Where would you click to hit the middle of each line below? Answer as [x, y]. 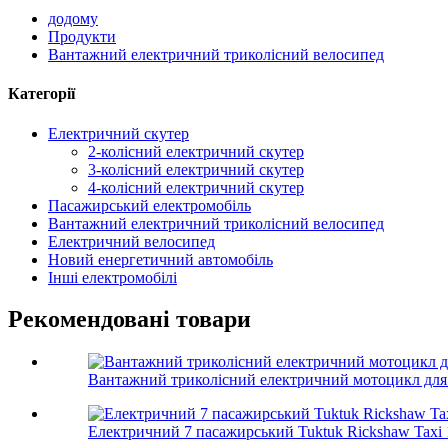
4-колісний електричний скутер [196, 187]
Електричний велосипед [131, 241]
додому [73, 18]
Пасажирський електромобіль [149, 205]
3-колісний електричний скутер [196, 169]
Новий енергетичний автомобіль [160, 259]
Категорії [41, 94]
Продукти [82, 36]
